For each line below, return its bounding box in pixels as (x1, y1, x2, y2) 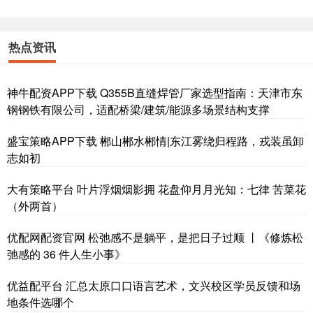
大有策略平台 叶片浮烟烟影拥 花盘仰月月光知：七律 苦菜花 (7, 181, 306, 198)
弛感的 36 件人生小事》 (7, 246, 126, 263)
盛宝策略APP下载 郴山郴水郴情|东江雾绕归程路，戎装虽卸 (7, 133, 304, 150)
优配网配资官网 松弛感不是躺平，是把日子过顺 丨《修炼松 (7, 229, 303, 246)
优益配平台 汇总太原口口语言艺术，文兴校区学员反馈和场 (7, 277, 300, 294)
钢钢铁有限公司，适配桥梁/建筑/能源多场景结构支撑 (7, 101, 270, 118)
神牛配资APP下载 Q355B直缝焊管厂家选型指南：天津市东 (7, 85, 303, 101)
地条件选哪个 (7, 294, 74, 311)
